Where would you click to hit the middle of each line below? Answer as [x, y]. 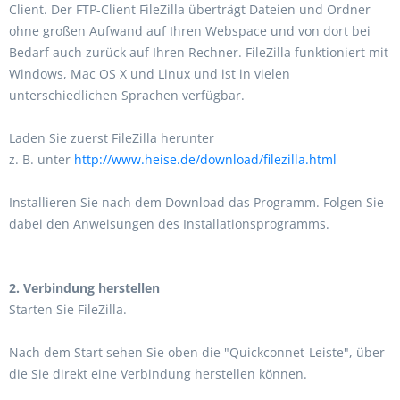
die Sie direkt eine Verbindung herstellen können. [158, 374]
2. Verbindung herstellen [84, 288]
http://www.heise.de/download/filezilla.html [205, 159]
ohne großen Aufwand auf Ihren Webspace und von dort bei [190, 31]
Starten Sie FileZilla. [68, 309]
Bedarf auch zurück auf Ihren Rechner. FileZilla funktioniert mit [199, 52]
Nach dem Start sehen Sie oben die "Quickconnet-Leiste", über [197, 352]
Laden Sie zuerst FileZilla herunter [112, 138]
